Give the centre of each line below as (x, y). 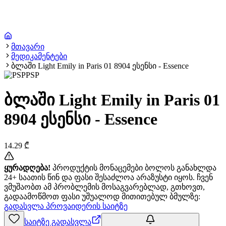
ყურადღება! (27, 167)
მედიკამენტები (39, 56)
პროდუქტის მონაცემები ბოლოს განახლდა (133, 167)
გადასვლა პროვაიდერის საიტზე (66, 206)
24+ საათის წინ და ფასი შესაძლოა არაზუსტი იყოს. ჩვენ (108, 177)
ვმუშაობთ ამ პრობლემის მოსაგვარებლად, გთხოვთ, (104, 187)
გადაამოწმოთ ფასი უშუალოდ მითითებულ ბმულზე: (102, 196)
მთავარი (28, 47)
